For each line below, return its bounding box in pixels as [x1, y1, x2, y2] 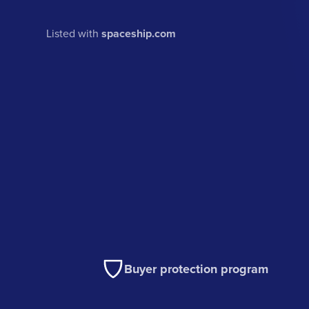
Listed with [46, 26, 102, 41]
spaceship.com [101, 26, 177, 42]
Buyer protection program [124, 260, 269, 279]
